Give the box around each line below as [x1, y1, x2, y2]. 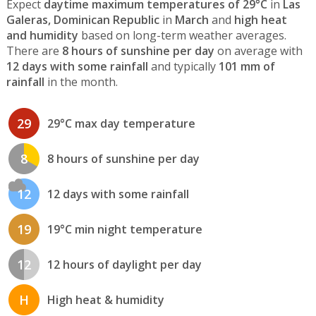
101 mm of [218, 59, 275, 75]
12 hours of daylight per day [47, 256, 202, 272]
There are [6, 43, 62, 59]
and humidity [6, 28, 78, 44]
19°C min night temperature [47, 221, 202, 237]
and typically [147, 59, 219, 75]
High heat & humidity [47, 291, 164, 308]
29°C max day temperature [47, 115, 195, 131]
